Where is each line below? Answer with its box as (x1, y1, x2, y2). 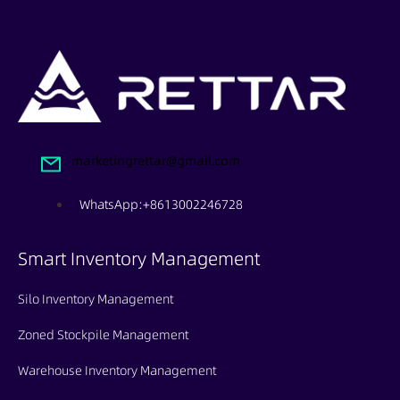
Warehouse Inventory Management (18, 361, 216, 379)
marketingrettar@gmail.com (71, 151, 240, 170)
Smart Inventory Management (18, 246, 260, 271)
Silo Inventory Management (18, 289, 173, 308)
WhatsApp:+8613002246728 (79, 195, 243, 213)
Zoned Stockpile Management (18, 325, 188, 344)
